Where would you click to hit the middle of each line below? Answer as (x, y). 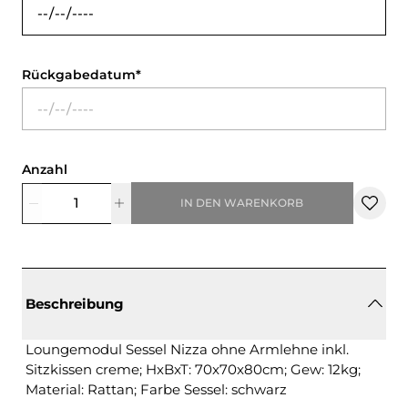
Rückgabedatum (79, 74)
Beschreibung (75, 303)
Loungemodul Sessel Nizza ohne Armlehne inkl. (187, 349)
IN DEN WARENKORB (242, 202)
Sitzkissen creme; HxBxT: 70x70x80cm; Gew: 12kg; (193, 369)
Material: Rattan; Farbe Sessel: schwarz (156, 389)
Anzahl (45, 169)
